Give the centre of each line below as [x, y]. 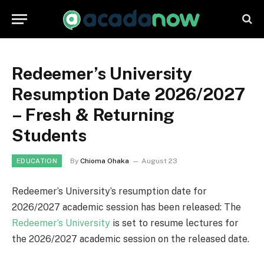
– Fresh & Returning [93, 115]
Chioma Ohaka [104, 161]
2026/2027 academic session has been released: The [126, 207]
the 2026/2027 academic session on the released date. [131, 239]
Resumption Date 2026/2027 [128, 94]
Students [49, 135]
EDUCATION [37, 161]
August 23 [159, 161]
